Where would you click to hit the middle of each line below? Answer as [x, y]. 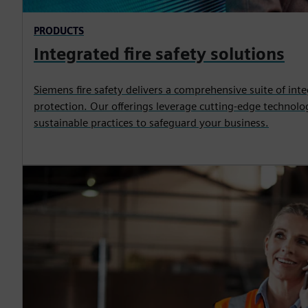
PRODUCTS [59, 31]
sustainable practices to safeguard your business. [151, 123]
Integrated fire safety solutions [159, 54]
